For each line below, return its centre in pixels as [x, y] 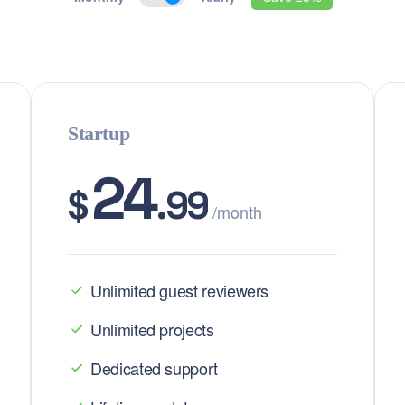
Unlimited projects [152, 329]
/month [237, 212]
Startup [99, 133]
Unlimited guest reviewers [180, 290]
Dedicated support [154, 368]
